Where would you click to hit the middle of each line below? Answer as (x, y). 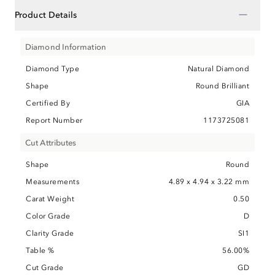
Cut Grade (45, 267)
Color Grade (48, 216)
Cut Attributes (51, 142)
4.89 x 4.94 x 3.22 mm (209, 181)
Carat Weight (50, 199)
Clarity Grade (50, 233)
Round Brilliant (222, 86)
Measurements (52, 181)
